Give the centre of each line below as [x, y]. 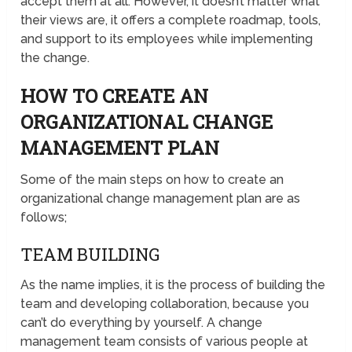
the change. [55, 58]
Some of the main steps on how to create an [152, 180]
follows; [44, 218]
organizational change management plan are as [161, 199]
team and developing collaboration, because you [165, 304]
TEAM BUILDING [90, 255]
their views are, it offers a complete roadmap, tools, [171, 20]
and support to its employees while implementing [167, 39]
